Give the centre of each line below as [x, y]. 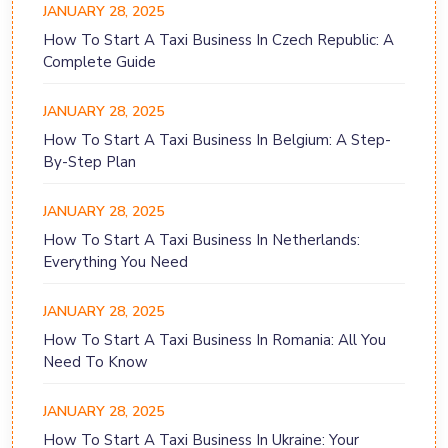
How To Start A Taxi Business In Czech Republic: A [218, 40]
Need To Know [95, 362]
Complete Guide [99, 62]
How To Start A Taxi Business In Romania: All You [214, 340]
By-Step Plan [89, 162]
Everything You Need [115, 262]
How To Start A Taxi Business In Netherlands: [201, 240]
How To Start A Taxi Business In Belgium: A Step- [217, 140]
